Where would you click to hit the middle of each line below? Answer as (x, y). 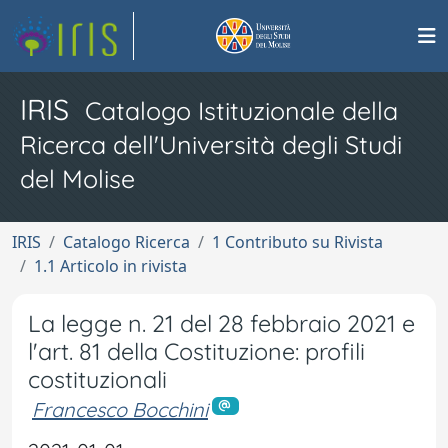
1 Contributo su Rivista (297, 242)
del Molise (77, 178)
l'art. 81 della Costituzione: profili (196, 351)
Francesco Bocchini (120, 409)
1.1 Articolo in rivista (110, 266)
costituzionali (97, 379)
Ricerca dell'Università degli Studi (211, 144)
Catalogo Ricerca (126, 242)
